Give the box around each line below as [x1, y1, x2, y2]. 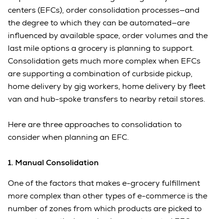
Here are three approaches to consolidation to [8, 119, 182, 130]
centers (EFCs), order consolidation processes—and [8, 5, 199, 16]
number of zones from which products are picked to [8, 203, 202, 214]
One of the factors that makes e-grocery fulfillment [8, 178, 200, 189]
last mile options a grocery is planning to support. [8, 43, 194, 54]
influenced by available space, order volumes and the [8, 30, 208, 41]
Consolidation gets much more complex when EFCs [8, 56, 200, 66]
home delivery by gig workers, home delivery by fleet [8, 81, 205, 92]
